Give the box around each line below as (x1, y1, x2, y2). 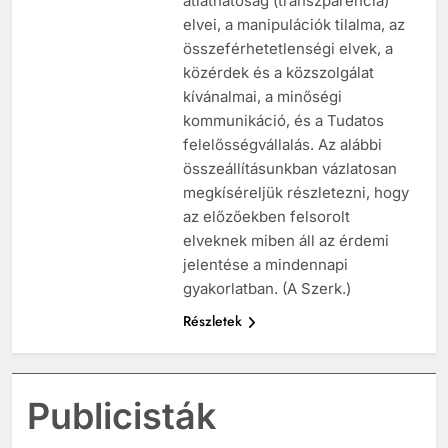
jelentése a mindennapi (182, 255, 348, 275)
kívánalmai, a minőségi (182, 87, 342, 107)
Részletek (182, 311, 242, 332)
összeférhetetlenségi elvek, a (182, 39, 393, 59)
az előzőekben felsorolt (182, 207, 350, 227)
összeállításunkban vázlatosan (182, 159, 397, 179)
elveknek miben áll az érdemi (182, 231, 389, 251)
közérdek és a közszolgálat (182, 63, 374, 83)
